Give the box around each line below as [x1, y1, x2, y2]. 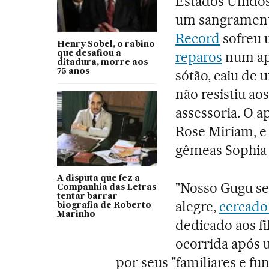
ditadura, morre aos [56, 58, 148, 67]
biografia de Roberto [56, 201, 151, 210]
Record [175, 29, 220, 47]
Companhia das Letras [56, 183, 156, 192]
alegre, [175, 198, 220, 215]
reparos [175, 48, 223, 65]
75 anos [56, 67, 89, 76]
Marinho [56, 210, 95, 219]
